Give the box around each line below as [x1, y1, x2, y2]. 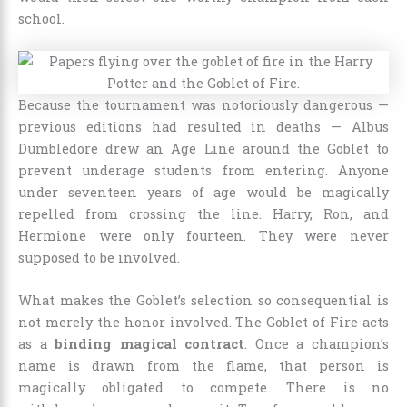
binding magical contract [55, 335, 245, 353]
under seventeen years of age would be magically [18, 183, 389, 201]
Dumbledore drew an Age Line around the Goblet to [18, 139, 389, 157]
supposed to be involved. [18, 248, 180, 266]
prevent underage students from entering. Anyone [18, 161, 389, 179]
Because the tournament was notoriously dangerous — [18, 95, 389, 114]
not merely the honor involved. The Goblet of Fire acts [18, 313, 389, 332]
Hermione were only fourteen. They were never [18, 226, 389, 244]
